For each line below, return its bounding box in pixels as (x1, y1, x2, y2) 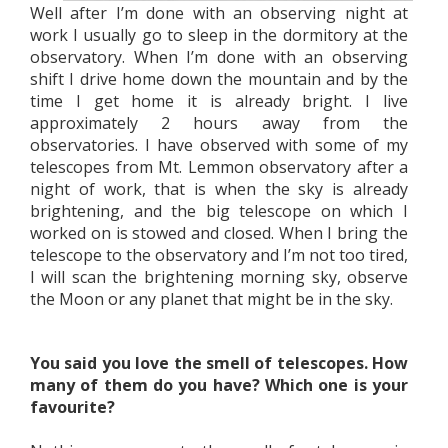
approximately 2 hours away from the (30, 111, 408, 134)
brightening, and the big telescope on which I (30, 199, 408, 222)
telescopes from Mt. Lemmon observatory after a (30, 155, 408, 178)
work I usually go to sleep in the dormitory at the (30, 23, 408, 46)
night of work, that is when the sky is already (30, 177, 408, 200)
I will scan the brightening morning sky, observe (30, 265, 408, 288)
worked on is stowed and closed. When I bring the (30, 221, 408, 244)
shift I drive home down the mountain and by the (30, 67, 408, 90)
